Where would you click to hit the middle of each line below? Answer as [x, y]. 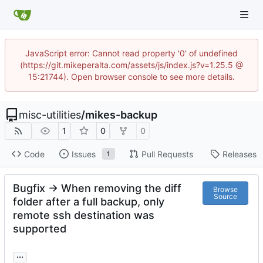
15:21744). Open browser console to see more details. [131, 77]
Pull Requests [167, 154]
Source [225, 196]
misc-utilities [50, 115]
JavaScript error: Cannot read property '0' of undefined [131, 53]
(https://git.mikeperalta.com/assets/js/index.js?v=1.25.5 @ [131, 65]
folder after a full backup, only [89, 202]
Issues [83, 154]
